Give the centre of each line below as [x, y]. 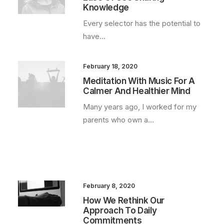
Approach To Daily [120, 210]
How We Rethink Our [124, 200]
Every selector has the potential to [142, 23]
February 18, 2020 [110, 66]
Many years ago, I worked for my [140, 107]
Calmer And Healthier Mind [137, 91]
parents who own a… [118, 120]
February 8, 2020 [109, 186]
